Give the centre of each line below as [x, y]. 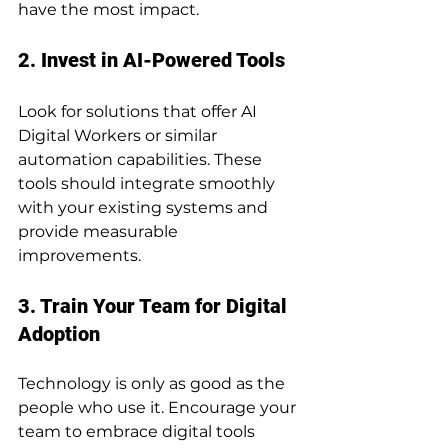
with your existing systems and [145, 207]
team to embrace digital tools [138, 431]
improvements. [79, 255]
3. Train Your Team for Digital [155, 305]
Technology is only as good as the [153, 383]
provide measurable [100, 231]
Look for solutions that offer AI [139, 111]
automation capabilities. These [142, 159]
